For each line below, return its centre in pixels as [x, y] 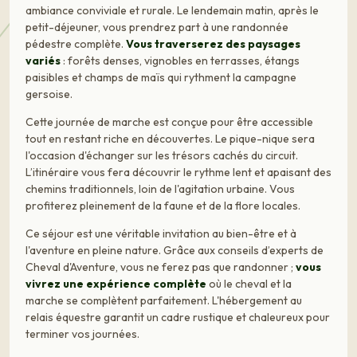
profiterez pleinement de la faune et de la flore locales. [163, 206]
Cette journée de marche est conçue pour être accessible [169, 122]
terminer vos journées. [82, 333]
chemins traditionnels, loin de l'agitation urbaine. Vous [160, 189]
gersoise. [49, 94]
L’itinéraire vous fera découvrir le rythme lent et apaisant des [178, 173]
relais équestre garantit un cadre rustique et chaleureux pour [178, 317]
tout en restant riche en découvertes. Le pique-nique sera [170, 139]
